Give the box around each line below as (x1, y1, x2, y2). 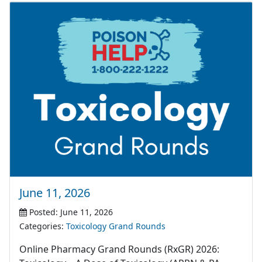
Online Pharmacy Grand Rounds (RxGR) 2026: (19, 243, 219, 256)
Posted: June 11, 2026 (27, 206, 113, 218)
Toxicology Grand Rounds (66, 220, 166, 232)
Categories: (19, 220, 66, 232)
